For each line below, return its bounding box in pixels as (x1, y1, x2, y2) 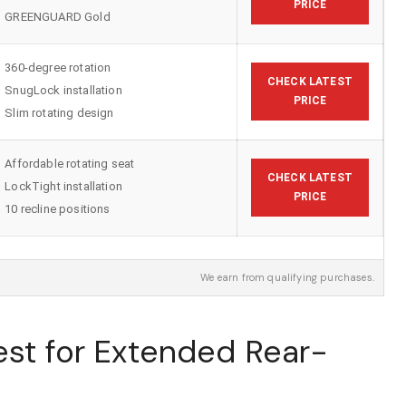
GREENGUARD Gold (5, 9, 111, 24)
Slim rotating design (5, 105, 114, 120)
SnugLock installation (5, 82, 122, 97)
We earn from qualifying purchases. (200, 271, 374, 285)
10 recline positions (5, 201, 111, 216)
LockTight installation (5, 179, 122, 193)
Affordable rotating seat (5, 156, 135, 170)
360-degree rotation (5, 60, 111, 74)
